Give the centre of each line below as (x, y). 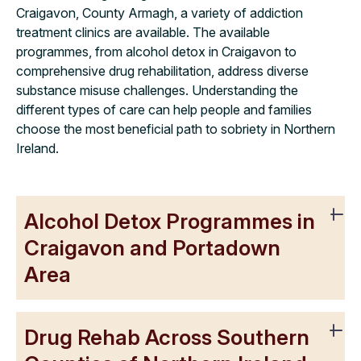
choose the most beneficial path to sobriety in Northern (176, 129)
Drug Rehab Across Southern (167, 337)
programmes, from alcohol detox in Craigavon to (156, 51)
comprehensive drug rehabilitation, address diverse (162, 71)
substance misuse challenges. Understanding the (157, 90)
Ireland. (37, 148)
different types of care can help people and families (164, 109)
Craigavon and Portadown (152, 247)
